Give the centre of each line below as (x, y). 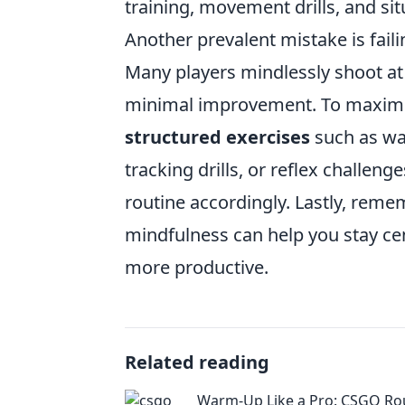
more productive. (197, 267)
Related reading (197, 362)
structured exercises (217, 137)
